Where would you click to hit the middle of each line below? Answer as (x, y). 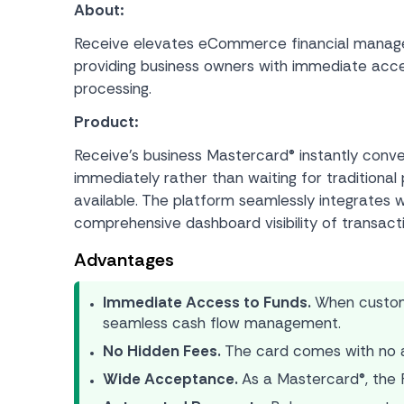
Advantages (124, 260)
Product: (106, 122)
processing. (113, 88)
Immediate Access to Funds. (207, 302)
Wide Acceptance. (170, 379)
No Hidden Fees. (162, 351)
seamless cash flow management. (222, 323)
